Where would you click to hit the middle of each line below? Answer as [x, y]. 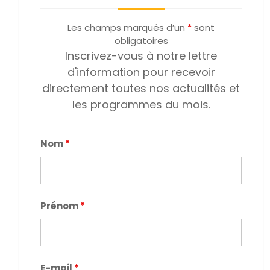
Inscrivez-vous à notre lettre [141, 56]
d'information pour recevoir [141, 72]
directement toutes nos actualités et [141, 89]
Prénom [60, 206]
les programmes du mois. [141, 105]
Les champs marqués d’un [127, 28]
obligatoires [141, 41]
